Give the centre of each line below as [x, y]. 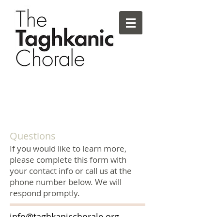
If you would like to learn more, [68, 148]
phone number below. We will [66, 182]
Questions [33, 136]
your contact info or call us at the [71, 171]
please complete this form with [68, 160]
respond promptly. [45, 193]
